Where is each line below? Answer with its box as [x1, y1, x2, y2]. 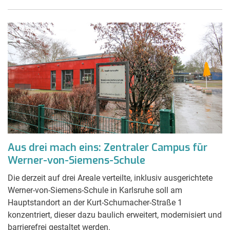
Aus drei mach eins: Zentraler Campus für [8, 140, 207, 155]
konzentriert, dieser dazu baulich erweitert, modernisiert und [8, 209, 222, 220]
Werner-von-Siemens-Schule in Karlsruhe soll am [8, 185, 182, 195]
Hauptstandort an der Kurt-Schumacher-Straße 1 [8, 197, 182, 207]
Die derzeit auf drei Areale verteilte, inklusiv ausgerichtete [8, 172, 213, 183]
